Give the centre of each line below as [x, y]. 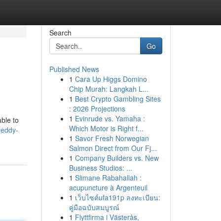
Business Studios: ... [100, 168]
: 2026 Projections [97, 109]
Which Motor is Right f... [106, 128]
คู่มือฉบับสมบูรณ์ [94, 207]
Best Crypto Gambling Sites [118, 99]
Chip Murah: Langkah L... [109, 89]
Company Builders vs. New [117, 158]
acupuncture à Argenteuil [108, 187]
